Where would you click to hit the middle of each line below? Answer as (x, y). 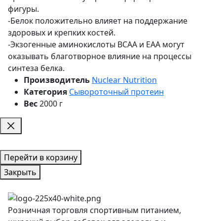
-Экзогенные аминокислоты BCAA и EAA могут (96, 44)
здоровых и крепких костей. (62, 32)
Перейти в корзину (41, 157)
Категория (45, 92)
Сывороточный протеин (116, 92)
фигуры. (23, 9)
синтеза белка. (36, 68)
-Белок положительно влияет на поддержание (98, 20)
